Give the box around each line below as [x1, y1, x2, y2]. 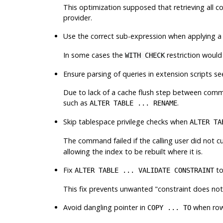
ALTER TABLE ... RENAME [89, 99, 177, 107]
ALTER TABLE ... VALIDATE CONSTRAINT [74, 166, 214, 174]
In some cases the [63, 50, 125, 60]
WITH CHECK [124, 51, 165, 59]
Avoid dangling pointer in [63, 202, 147, 212]
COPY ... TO [147, 203, 191, 212]
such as [63, 98, 90, 108]
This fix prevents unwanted [63, 184, 155, 194]
